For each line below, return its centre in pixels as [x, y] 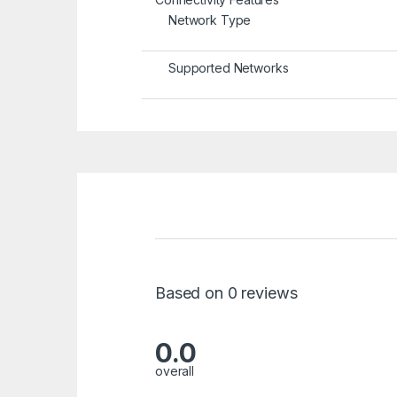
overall [175, 370]
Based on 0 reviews [226, 293]
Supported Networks [229, 68]
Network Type [210, 20]
